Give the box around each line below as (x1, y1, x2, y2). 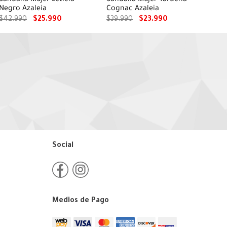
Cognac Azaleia (106, 5, 159, 13)
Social (52, 141, 73, 150)
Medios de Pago (52, 197, 109, 205)
